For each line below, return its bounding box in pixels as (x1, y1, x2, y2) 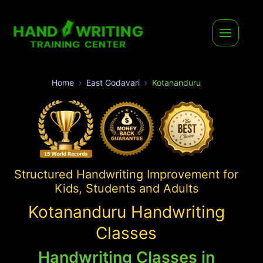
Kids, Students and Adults (54, 181, 198, 195)
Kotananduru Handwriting (28, 201, 225, 222)
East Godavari (86, 77, 140, 87)
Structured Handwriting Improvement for (14, 167, 238, 181)
